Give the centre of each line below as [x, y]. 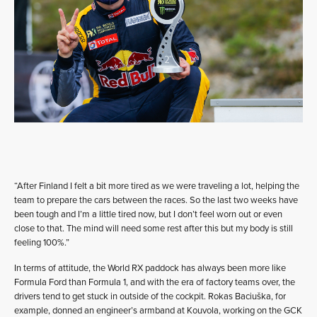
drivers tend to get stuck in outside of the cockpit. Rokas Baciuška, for [150, 297]
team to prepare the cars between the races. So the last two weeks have [156, 201]
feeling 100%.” [42, 243]
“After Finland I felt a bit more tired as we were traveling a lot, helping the [157, 186]
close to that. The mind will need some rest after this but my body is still [154, 229]
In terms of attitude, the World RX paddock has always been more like [150, 269]
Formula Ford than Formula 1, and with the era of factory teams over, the [155, 283]
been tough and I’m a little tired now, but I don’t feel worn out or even [148, 215]
